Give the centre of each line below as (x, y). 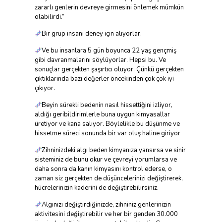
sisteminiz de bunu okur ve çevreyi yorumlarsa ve (106, 160)
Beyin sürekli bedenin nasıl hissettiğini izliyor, (107, 105)
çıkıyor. (45, 88)
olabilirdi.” (49, 17)
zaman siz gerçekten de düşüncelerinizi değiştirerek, (109, 179)
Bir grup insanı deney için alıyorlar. (92, 34)
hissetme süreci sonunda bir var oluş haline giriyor (107, 134)
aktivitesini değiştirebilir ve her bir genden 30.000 (106, 214)
